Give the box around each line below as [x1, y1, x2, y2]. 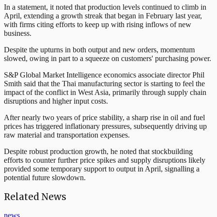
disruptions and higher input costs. [4, 96, 108, 105]
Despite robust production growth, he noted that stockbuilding [4, 147, 193, 155]
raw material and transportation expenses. [4, 130, 130, 139]
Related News [4, 191, 66, 202]
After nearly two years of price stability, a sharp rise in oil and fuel [4, 113, 205, 122]
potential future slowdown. [4, 173, 86, 182]
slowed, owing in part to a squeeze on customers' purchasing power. [4, 54, 211, 62]
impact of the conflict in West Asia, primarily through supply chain [4, 88, 206, 96]
